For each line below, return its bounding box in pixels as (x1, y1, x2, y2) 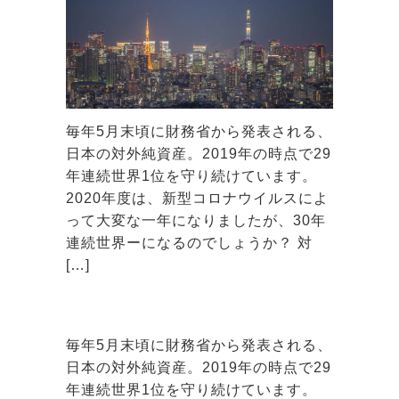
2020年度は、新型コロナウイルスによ (66, 190, 329, 206)
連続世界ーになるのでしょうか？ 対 (66, 234, 313, 250)
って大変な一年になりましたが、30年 (66, 212, 326, 228)
